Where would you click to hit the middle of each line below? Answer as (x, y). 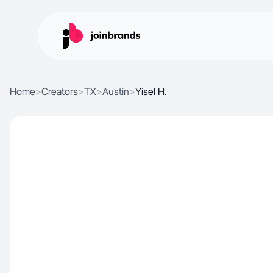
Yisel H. (151, 91)
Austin (116, 91)
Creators (60, 91)
